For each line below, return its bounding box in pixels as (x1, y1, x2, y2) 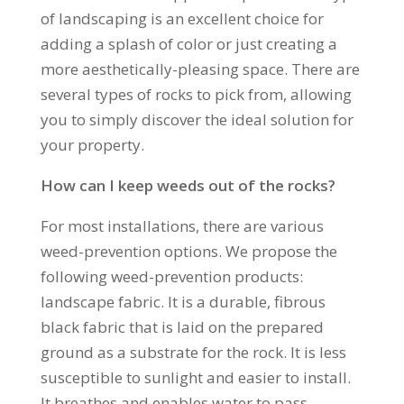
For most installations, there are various (40, 216, 324, 236)
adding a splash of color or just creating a (40, 33, 337, 54)
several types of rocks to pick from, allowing (40, 84, 352, 105)
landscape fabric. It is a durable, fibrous (40, 291, 326, 312)
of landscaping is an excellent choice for (40, 8, 324, 29)
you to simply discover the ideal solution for (40, 109, 353, 130)
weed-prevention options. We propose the (40, 241, 337, 262)
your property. (40, 134, 144, 155)
